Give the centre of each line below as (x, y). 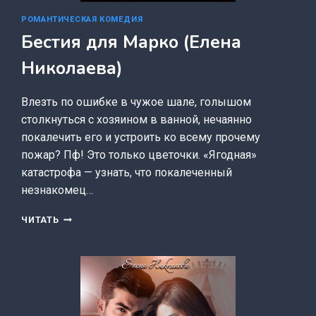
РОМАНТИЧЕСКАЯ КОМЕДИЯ (82, 20)
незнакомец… (57, 190)
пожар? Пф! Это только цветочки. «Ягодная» (139, 154)
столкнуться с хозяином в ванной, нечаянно (137, 119)
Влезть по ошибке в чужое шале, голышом (136, 102)
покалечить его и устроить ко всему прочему (141, 137)
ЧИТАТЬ (40, 219)
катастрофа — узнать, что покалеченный (127, 172)
